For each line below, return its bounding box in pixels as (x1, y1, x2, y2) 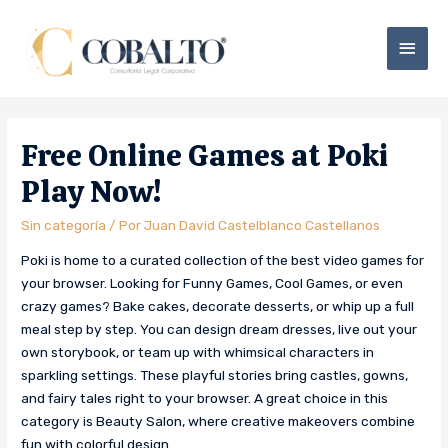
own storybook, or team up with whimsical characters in (21, 344, 375, 361)
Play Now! (21, 172, 162, 212)
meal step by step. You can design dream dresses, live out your (21, 321, 418, 338)
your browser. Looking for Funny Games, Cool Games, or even (21, 275, 404, 292)
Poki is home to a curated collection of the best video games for (21, 252, 425, 269)
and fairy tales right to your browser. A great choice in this (21, 390, 389, 407)
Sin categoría (21, 217, 107, 234)
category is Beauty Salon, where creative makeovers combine (21, 413, 416, 430)
